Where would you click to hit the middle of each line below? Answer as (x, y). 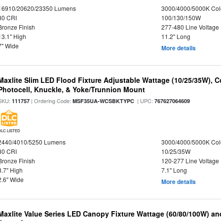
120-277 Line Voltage (190, 161)
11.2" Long (176, 36)
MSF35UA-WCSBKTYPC (104, 101)
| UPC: (145, 101)
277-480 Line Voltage (190, 27)
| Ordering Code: (51, 101)
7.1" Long (174, 170)
